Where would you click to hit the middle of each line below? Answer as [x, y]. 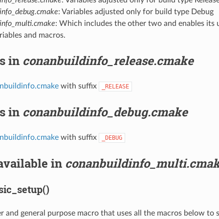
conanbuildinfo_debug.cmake [105, 112]
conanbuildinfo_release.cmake [108, 60]
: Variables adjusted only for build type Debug [136, 11]
